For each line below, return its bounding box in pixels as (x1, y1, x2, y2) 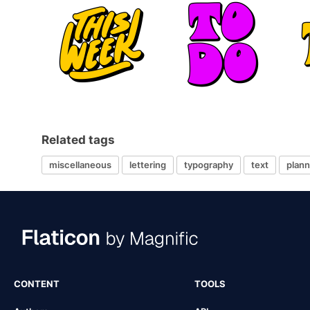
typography (184, 159, 233, 171)
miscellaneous (49, 159, 111, 171)
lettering (129, 159, 166, 171)
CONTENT (14, 277, 60, 289)
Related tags (42, 132, 115, 147)
